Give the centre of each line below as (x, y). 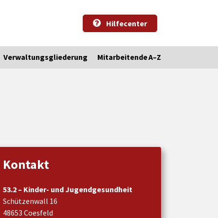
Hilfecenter (126, 23)
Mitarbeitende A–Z (129, 57)
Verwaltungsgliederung (45, 57)
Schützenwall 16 (30, 201)
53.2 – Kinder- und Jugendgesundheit (68, 189)
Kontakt (26, 164)
